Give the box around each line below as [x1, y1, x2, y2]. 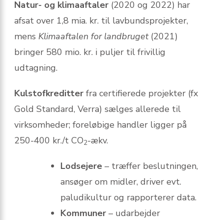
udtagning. [14, 61, 57, 74]
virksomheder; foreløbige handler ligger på [14, 118, 187, 131]
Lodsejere [60, 160, 102, 172]
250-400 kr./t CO [14, 134, 83, 146]
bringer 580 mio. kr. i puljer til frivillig [14, 46, 165, 58]
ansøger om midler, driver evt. [60, 175, 181, 188]
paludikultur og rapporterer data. [60, 191, 196, 203]
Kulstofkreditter [14, 87, 83, 99]
